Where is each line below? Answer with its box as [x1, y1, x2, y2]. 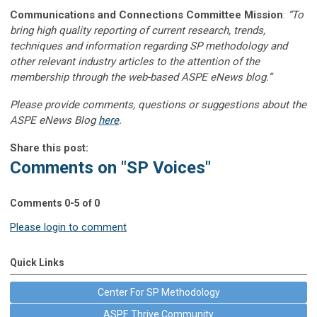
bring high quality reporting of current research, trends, [10, 23, 265, 37]
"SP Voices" [121, 157, 211, 178]
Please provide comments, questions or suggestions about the [10, 98, 306, 111]
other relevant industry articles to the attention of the [10, 54, 260, 68]
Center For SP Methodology [97, 286, 220, 298]
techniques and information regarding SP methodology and [10, 39, 287, 52]
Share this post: [10, 141, 88, 154]
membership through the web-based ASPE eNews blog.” [10, 70, 272, 83]
